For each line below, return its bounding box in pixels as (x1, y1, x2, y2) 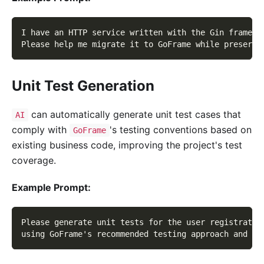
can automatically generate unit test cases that (28, 108, 241, 120)
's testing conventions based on (109, 123, 252, 136)
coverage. (12, 154, 56, 167)
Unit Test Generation (12, 77, 154, 94)
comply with (12, 123, 70, 136)
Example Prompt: (12, 181, 91, 194)
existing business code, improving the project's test (12, 139, 242, 151)
